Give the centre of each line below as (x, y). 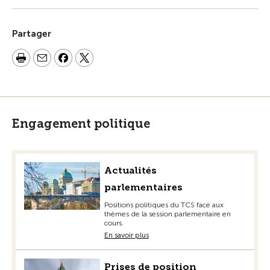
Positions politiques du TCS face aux (164, 205)
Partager (32, 34)
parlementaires (143, 187)
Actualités (130, 170)
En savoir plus (127, 235)
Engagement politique (81, 124)
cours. (114, 223)
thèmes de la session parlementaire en (168, 214)
